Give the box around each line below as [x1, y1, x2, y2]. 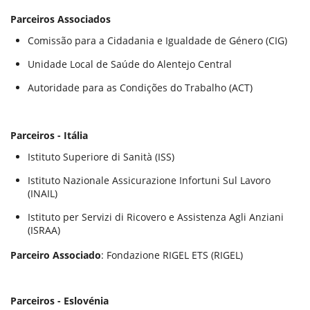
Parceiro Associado [10, 248, 101, 262]
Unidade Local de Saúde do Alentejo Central [28, 57, 232, 71]
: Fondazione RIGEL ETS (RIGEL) [101, 248, 243, 262]
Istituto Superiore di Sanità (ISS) [28, 150, 174, 163]
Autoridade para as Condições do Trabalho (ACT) [28, 81, 253, 94]
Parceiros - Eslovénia [10, 294, 109, 307]
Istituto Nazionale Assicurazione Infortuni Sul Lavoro [28, 174, 271, 187]
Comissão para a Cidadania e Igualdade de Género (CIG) [28, 34, 287, 47]
